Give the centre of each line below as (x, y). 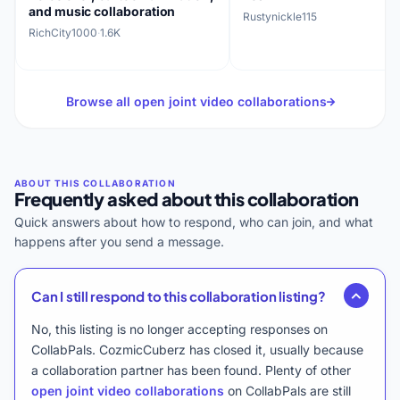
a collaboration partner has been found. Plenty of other (191, 370)
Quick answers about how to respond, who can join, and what (194, 222)
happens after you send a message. (119, 242)
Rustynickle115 (280, 17)
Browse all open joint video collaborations (196, 101)
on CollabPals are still (287, 391)
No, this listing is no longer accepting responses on (179, 329)
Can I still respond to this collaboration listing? (179, 296)
